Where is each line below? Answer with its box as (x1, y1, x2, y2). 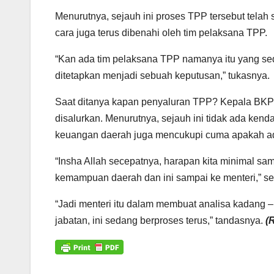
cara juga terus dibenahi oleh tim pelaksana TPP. (55, 27, 267, 38)
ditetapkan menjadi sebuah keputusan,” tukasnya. (55, 70, 270, 81)
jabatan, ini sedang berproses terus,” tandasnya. (55, 215, 265, 226)
